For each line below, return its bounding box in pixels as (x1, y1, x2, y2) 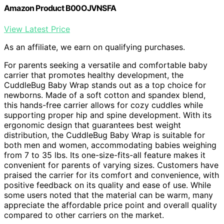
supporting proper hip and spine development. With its (4, 109, 211, 120)
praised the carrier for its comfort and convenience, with (4, 169, 219, 180)
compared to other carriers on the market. (4, 209, 164, 220)
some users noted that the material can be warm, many (4, 189, 213, 200)
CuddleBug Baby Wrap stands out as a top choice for (4, 79, 206, 90)
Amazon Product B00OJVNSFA (4, 3, 116, 13)
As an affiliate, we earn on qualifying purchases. (4, 41, 185, 52)
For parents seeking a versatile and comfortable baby (4, 59, 207, 70)
